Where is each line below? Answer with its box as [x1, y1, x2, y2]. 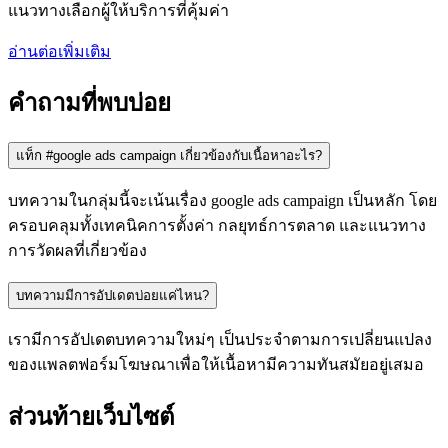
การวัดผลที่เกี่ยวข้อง [8, 242, 147, 260]
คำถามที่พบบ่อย [8, 90, 171, 117]
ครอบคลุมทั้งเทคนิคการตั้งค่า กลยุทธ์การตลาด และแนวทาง [8, 217, 426, 235]
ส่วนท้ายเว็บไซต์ [8, 404, 175, 431]
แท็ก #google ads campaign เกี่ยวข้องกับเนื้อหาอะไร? [16, 148, 322, 164]
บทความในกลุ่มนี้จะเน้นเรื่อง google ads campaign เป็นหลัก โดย [8, 192, 437, 210]
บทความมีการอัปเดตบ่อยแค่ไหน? [16, 287, 209, 303]
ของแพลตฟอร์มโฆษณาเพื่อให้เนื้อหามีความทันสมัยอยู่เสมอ [8, 356, 424, 374]
